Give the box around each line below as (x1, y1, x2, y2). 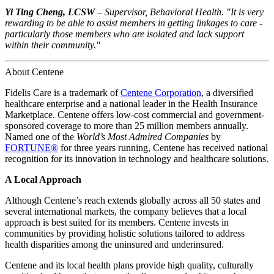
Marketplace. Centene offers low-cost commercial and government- (5, 109, 264, 120)
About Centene (5, 66, 64, 77)
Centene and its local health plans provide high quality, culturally (5, 259, 254, 270)
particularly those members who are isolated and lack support (5, 28, 244, 39)
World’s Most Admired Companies (76, 131, 209, 142)
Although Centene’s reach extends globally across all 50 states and (5, 194, 261, 206)
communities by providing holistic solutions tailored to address (5, 228, 245, 239)
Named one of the (5, 131, 76, 142)
